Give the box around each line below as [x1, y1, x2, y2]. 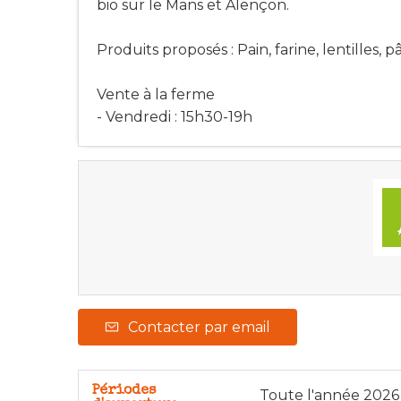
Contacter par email [128, 318, 270, 336]
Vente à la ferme [97, 86, 215, 104]
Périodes [92, 383, 156, 398]
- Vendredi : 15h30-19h [97, 108, 252, 126]
